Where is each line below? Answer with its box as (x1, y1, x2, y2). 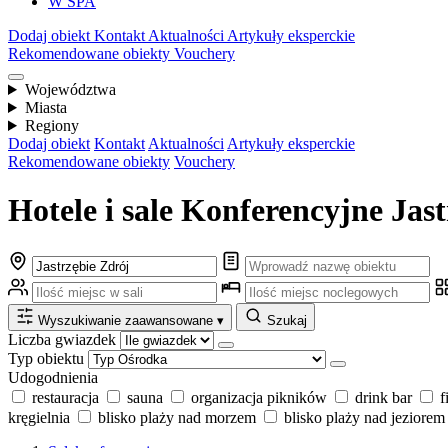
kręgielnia (8, 408, 70, 426)
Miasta (24, 99, 67, 116)
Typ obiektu (8, 349, 84, 367)
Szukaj (267, 312, 307, 328)
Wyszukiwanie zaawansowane (38, 312, 217, 328)
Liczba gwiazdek (8, 330, 116, 348)
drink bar (355, 388, 412, 406)
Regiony (24, 117, 79, 134)
